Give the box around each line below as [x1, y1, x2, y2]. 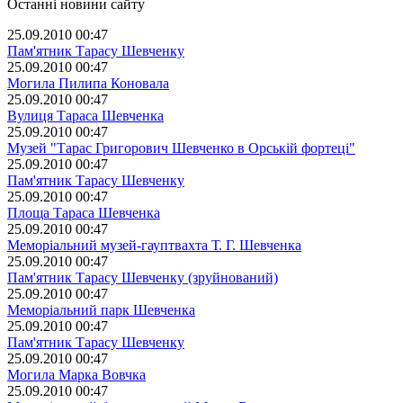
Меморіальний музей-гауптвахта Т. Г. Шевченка [7, 237, 301, 253]
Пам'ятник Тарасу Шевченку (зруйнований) [7, 269, 278, 285]
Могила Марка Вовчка [7, 366, 146, 382]
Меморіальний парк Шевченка [7, 301, 195, 318]
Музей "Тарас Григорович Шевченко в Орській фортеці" [7, 139, 355, 156]
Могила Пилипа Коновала [7, 75, 169, 91]
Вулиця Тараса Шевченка [7, 107, 164, 123]
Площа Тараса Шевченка [7, 204, 160, 220]
